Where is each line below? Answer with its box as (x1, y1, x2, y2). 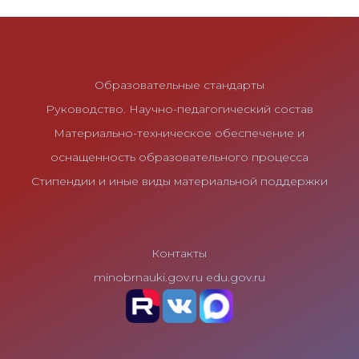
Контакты (151, 246, 208, 261)
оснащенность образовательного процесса (50, 150, 309, 165)
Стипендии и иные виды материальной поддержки (30, 174, 328, 189)
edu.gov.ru (205, 270, 265, 285)
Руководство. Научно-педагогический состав (45, 102, 313, 117)
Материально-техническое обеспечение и (54, 126, 305, 141)
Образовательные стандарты (94, 78, 264, 93)
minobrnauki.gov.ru (93, 270, 203, 285)
